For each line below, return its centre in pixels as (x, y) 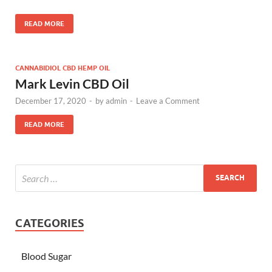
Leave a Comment (168, 100)
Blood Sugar (46, 256)
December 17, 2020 (51, 100)
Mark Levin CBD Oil (72, 83)
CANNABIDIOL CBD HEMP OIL (63, 68)
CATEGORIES (49, 223)
